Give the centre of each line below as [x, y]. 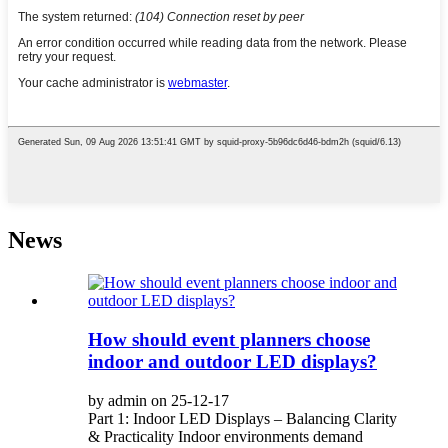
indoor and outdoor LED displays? [232, 361]
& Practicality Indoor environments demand [225, 436]
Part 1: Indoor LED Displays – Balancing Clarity [242, 418]
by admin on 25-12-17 [158, 400]
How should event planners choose [229, 339]
